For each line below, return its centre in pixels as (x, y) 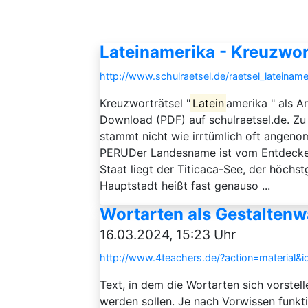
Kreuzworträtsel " (145, 103)
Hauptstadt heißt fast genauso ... (185, 186)
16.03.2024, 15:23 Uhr (168, 234)
